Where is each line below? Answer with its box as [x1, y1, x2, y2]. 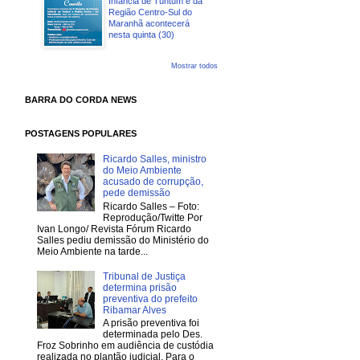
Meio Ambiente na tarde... [37, 245, 148, 257]
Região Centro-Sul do [108, 7, 192, 17]
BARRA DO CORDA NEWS [25, 95, 137, 104]
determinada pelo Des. [102, 328, 202, 340]
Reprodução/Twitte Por [102, 211, 202, 223]
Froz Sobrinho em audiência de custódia [37, 339, 214, 351]
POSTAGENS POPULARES [25, 129, 137, 138]
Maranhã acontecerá [108, 18, 190, 28]
